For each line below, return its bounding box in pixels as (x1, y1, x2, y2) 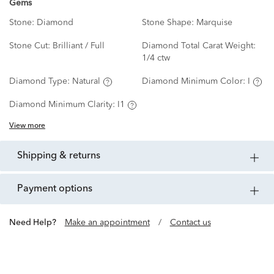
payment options (23, 184, 92, 194)
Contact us (169, 218, 211, 228)
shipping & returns (23, 151, 100, 161)
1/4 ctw (141, 54, 170, 63)
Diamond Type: (9, 77, 72, 86)
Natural (72, 77, 100, 86)
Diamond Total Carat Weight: (141, 42, 256, 51)
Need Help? (15, 218, 56, 228)
